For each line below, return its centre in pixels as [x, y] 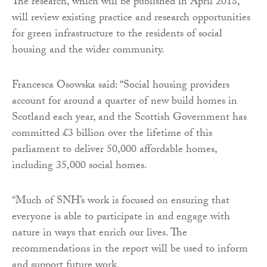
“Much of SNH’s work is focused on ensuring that [121, 202]
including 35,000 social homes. [80, 167]
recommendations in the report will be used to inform [130, 250]
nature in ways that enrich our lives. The [100, 234]
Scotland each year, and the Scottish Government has [129, 119]
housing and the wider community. [88, 51]
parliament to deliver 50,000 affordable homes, [114, 151]
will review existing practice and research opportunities [131, 19]
